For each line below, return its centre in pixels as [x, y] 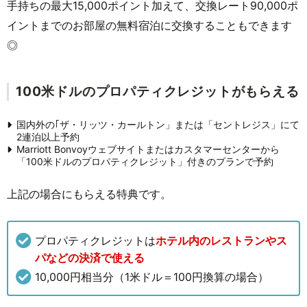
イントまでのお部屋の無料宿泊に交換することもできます [149, 25]
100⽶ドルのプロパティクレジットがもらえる [158, 91]
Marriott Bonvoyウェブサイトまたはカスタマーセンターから [148, 149]
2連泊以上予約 [48, 136]
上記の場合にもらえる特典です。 [89, 194]
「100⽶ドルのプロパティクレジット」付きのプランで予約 [145, 161]
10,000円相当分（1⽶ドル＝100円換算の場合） [152, 277]
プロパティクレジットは [95, 240]
